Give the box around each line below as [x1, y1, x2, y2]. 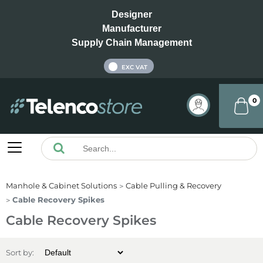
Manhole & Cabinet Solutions [6, 181, 117, 191]
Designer [111, 9, 152, 19]
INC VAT [79, 63, 104, 71]
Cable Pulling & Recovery [126, 181, 221, 191]
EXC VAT [121, 63, 147, 72]
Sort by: [6, 248, 34, 258]
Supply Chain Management [71, 38, 192, 48]
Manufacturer [102, 23, 161, 33]
